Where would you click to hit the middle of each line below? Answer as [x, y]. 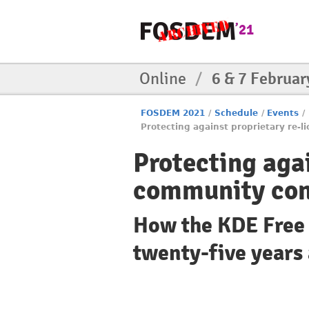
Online [165, 79]
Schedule [236, 113]
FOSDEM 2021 [173, 113]
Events [283, 113]
